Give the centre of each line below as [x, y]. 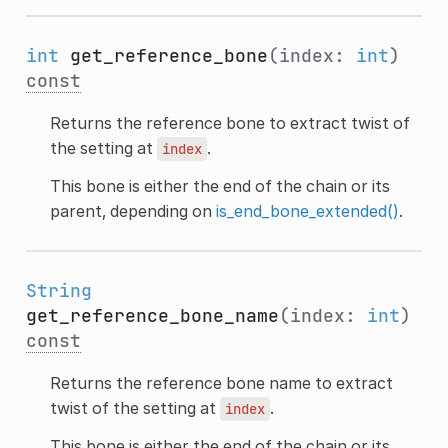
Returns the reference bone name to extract [221, 382]
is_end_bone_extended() [307, 210]
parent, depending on [132, 210]
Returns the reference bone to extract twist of [229, 122]
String [58, 290]
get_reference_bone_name [152, 315]
